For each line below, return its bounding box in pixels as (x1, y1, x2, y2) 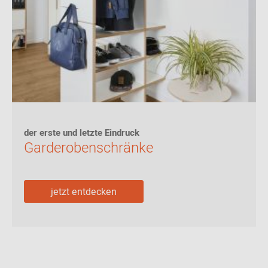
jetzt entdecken (51, 185, 117, 199)
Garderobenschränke (24, 138, 153, 159)
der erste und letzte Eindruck (24, 126, 139, 139)
